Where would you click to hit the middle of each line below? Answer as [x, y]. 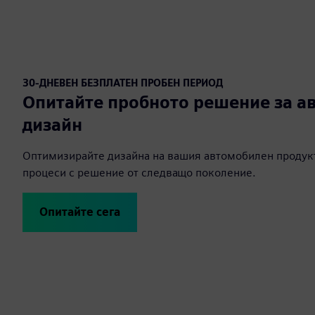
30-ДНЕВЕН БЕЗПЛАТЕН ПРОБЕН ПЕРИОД [123, 82]
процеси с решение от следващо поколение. [139, 172]
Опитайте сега [80, 212]
